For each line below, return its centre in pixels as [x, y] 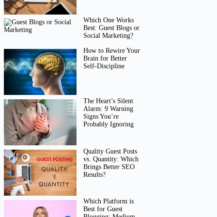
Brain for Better [105, 58]
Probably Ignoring [109, 124]
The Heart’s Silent [108, 101]
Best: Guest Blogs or [112, 28]
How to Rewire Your [112, 50]
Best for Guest [103, 209]
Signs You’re [101, 116]
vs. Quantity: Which [111, 159]
